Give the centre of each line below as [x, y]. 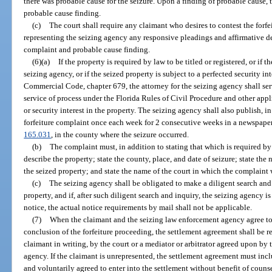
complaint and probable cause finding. [87, 49]
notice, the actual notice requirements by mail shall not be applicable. [138, 207]
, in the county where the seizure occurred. [120, 134]
